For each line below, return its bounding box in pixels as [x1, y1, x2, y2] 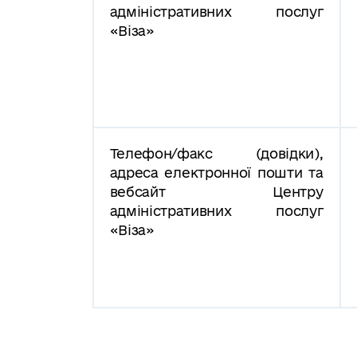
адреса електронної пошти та [109, 164, 324, 180]
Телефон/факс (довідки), [109, 145, 324, 161]
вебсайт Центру [109, 183, 324, 199]
